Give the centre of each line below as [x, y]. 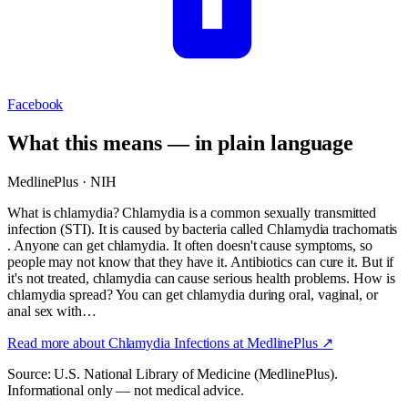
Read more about [58, 342]
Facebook [36, 104]
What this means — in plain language [181, 143]
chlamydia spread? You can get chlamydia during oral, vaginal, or [193, 294]
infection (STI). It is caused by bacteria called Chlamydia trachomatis [203, 229]
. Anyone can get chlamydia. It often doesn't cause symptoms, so [190, 245]
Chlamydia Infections [169, 342]
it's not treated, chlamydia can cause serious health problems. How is [201, 278]
